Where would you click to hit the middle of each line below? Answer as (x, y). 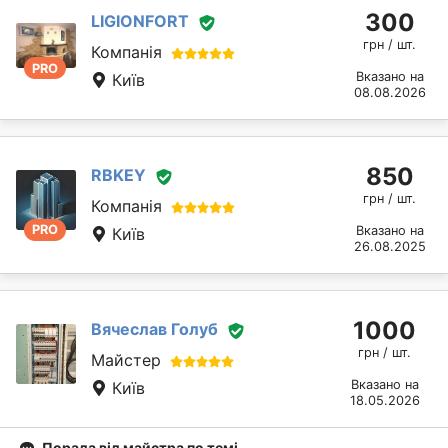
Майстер (126, 360)
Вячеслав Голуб (154, 329)
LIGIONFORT (140, 21)
